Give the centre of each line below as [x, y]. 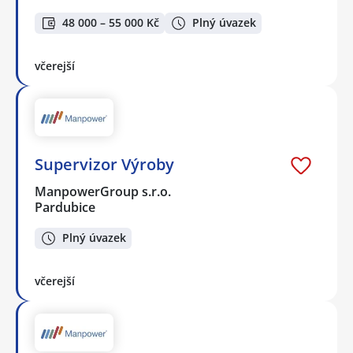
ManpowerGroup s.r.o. [104, 191]
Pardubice [65, 207]
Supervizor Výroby [104, 164]
